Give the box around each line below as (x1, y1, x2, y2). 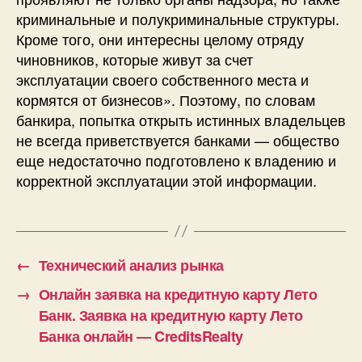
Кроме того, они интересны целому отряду (16, 27, 304, 49)
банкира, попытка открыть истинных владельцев (16, 108, 346, 130)
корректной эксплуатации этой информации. (16, 169, 317, 191)
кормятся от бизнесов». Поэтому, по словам (16, 88, 315, 110)
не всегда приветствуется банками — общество (16, 128, 339, 150)
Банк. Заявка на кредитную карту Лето (38, 304, 303, 326)
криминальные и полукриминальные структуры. (16, 7, 339, 29)
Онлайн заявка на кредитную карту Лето (38, 283, 318, 305)
